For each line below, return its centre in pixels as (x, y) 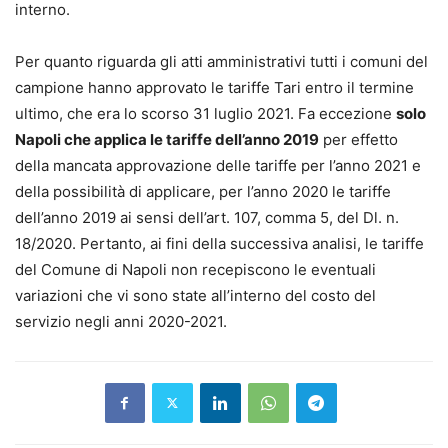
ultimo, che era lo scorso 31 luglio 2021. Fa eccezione (205, 113)
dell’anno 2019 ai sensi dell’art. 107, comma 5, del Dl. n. (207, 217)
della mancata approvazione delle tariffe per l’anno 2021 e (218, 165)
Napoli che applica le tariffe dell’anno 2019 (167, 139)
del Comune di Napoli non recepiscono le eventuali (195, 269)
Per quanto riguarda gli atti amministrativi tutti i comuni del (221, 61)
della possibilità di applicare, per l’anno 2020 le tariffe (203, 191)
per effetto (358, 139)
